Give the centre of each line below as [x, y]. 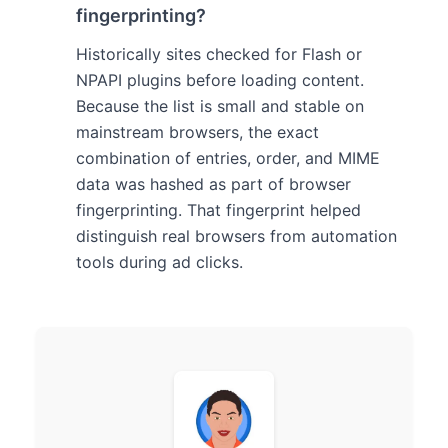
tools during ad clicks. [159, 262]
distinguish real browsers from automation [236, 236]
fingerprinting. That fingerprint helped [218, 210]
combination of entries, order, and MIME [228, 158]
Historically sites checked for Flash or [219, 54]
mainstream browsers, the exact [197, 132]
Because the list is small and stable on [220, 106]
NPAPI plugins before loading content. [220, 80]
